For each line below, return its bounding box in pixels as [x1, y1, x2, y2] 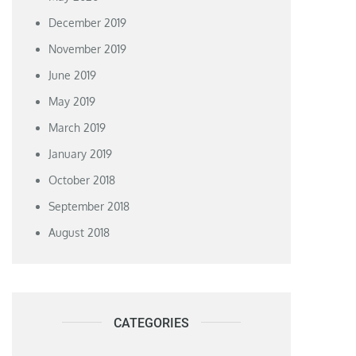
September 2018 [48, 199, 130, 213]
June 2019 [48, 68, 97, 82]
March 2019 [48, 120, 106, 134]
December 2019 [48, 15, 127, 29]
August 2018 [48, 225, 110, 239]
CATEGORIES [114, 315, 190, 331]
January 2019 [48, 146, 113, 161]
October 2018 [48, 172, 116, 187]
